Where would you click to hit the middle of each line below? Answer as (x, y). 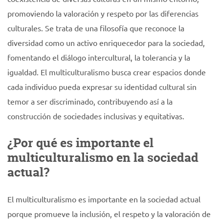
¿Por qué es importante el (80, 143)
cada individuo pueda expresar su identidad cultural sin (102, 87)
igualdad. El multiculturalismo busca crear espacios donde (107, 72)
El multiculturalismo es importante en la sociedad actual (104, 199)
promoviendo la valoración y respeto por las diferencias (103, 13)
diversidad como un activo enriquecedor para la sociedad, (106, 43)
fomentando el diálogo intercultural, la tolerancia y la (99, 57)
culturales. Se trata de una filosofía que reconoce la (96, 28)
